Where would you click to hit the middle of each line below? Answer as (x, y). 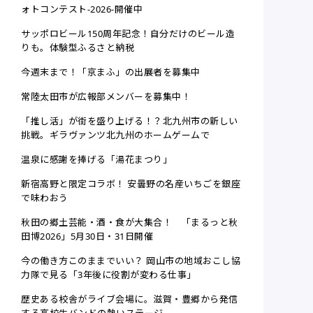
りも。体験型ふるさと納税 (78, 48)
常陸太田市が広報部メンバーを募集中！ (106, 97)
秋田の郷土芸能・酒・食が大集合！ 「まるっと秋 (130, 223)
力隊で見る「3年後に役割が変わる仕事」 (109, 275)
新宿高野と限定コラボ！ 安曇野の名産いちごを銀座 (131, 184)
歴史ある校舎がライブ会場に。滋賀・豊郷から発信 (130, 299)
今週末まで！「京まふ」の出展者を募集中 (111, 72)
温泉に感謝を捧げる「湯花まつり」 (97, 160)
